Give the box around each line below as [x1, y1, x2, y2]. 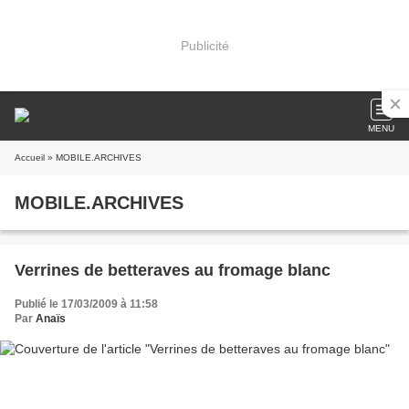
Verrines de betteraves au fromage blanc [15, 261, 330, 279]
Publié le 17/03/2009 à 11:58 [15, 298, 158, 310]
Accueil [15, 152, 45, 163]
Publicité [180, 37, 229, 53]
